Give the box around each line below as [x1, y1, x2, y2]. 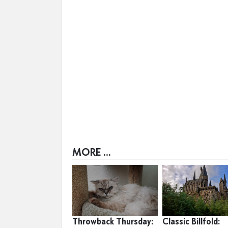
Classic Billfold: [162, 215, 220, 227]
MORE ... [72, 145, 111, 158]
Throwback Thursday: [72, 215, 153, 227]
